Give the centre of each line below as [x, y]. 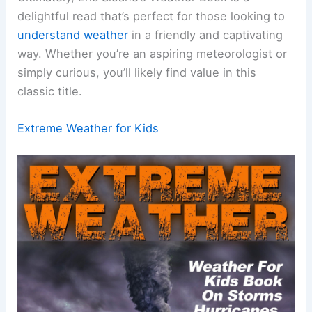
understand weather [73, 34]
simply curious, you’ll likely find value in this [137, 72]
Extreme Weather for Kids [88, 128]
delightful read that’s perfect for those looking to [151, 16]
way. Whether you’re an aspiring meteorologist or [153, 53]
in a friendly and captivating [206, 34]
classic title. [50, 91]
